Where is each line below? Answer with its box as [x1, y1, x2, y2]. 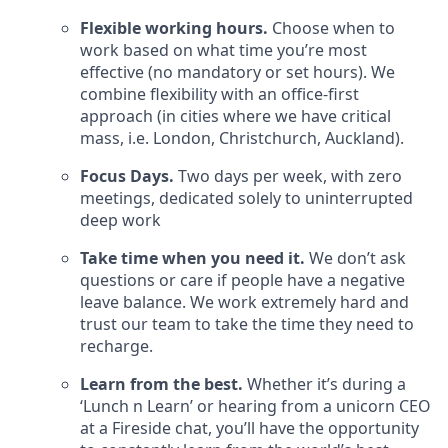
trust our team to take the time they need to [80, 313, 414, 336]
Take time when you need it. [80, 247, 305, 270]
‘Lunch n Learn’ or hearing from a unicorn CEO [80, 395, 431, 418]
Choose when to [268, 17, 395, 40]
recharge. [80, 335, 153, 358]
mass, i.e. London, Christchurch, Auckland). [80, 127, 404, 150]
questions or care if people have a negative [80, 269, 405, 292]
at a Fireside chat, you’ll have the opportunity [80, 417, 419, 440]
